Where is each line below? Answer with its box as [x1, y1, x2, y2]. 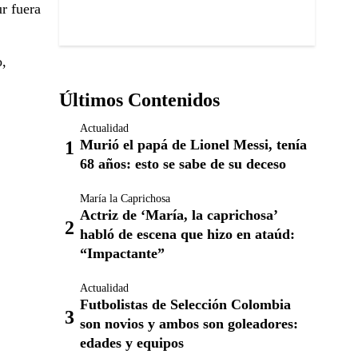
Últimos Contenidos [59, 89, 220, 110]
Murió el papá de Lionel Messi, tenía [80, 137, 307, 153]
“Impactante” [80, 245, 165, 261]
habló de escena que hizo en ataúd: [80, 226, 295, 242]
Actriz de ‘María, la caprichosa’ [80, 207, 277, 223]
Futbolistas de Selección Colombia [80, 296, 291, 312]
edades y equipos [80, 335, 184, 351]
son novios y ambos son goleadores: [80, 316, 298, 332]
